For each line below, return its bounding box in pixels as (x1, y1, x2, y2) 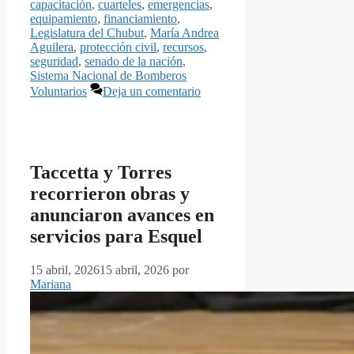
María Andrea (150, 26, 219, 40)
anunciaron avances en (30, 205, 214, 226)
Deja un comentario (103, 85, 201, 99)
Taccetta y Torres (30, 162, 171, 183)
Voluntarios (30, 85, 87, 99)
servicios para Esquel (30, 226, 202, 247)
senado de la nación (85, 55, 183, 69)
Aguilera (30, 40, 73, 55)
